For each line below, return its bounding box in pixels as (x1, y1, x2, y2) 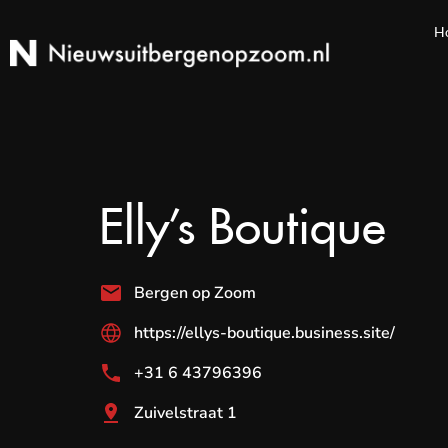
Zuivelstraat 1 (134, 402, 238, 424)
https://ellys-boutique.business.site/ (134, 322, 396, 344)
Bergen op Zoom (134, 282, 257, 304)
